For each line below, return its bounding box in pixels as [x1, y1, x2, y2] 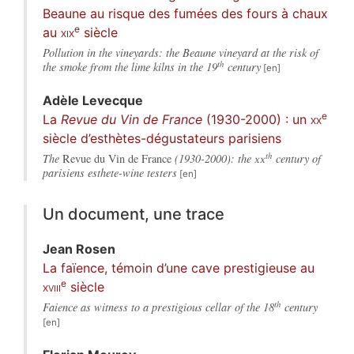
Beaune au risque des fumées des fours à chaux [43, 6, 328, 22]
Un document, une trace [43, 205, 224, 224]
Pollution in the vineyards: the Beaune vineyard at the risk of [43, 45, 318, 61]
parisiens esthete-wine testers [43, 165, 177, 181]
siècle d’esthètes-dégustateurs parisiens [43, 130, 281, 147]
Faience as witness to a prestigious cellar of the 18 [43, 299, 274, 315]
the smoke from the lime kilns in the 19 [43, 59, 217, 75]
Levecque [82, 92, 143, 109]
